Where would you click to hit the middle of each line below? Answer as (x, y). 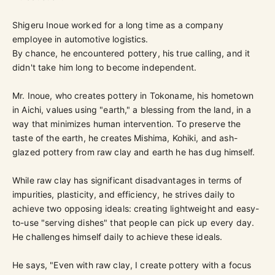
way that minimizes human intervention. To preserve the (127, 123)
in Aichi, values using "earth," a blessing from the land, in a (132, 109)
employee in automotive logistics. (80, 39)
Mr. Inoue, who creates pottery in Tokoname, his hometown (133, 95)
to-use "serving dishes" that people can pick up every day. (134, 222)
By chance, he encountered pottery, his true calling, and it (131, 53)
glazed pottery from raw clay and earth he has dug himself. (134, 152)
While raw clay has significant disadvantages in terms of (127, 180)
